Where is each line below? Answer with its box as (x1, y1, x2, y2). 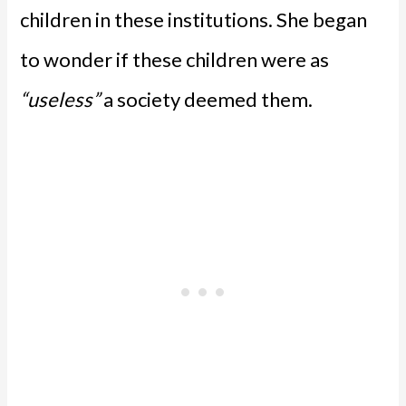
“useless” (20, 87, 101, 112)
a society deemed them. (100, 87, 314, 112)
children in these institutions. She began (20, 7, 368, 33)
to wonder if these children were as (20, 47, 330, 72)
